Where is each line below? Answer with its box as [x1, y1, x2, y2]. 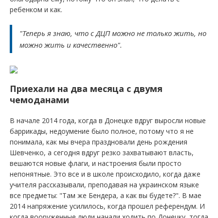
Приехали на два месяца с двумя [10, 83, 163, 94]
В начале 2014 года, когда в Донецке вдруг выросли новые [10, 116, 206, 125]
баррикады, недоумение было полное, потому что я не [10, 127, 194, 136]
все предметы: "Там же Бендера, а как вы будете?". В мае [10, 191, 201, 200]
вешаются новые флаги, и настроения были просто [10, 159, 182, 168]
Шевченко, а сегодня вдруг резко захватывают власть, [10, 148, 194, 157]
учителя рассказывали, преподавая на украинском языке [10, 180, 199, 189]
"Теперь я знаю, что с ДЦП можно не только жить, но [19, 28, 206, 38]
